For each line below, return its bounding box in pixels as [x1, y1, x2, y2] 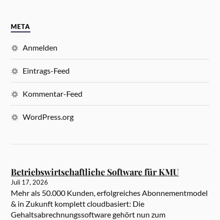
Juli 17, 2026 [11, 178, 49, 186]
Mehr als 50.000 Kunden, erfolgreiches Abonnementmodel [11, 188, 208, 197]
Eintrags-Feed [23, 65, 70, 75]
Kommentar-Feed [23, 88, 83, 98]
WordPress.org [23, 111, 74, 121]
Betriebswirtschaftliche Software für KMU [11, 165, 179, 177]
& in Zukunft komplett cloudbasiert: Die [11, 198, 145, 208]
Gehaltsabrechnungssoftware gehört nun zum [11, 209, 166, 219]
